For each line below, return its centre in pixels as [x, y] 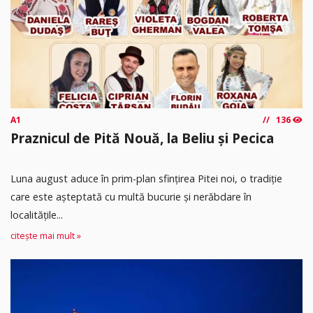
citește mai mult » [46, 236]
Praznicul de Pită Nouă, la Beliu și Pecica [142, 138]
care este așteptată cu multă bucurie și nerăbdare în [131, 196]
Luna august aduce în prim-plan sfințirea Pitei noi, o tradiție [146, 178]
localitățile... [37, 214]
